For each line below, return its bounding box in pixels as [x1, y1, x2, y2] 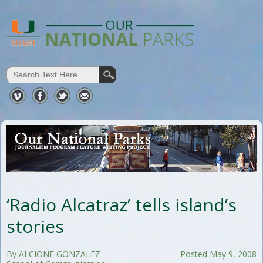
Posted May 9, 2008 [180, 248, 257, 259]
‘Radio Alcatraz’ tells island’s [6, 192, 237, 217]
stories [6, 214, 65, 238]
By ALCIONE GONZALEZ [6, 248, 101, 259]
